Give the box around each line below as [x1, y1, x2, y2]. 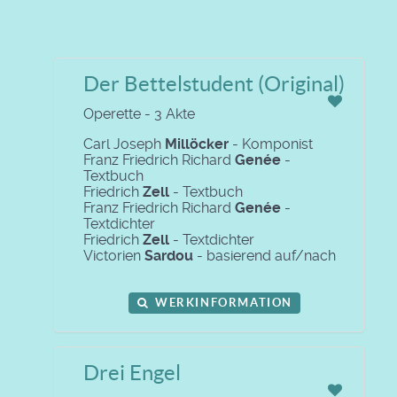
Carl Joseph [83, 135, 165, 152]
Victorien [83, 246, 144, 264]
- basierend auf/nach [193, 246, 336, 264]
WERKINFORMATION [151, 295, 293, 309]
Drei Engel [83, 360, 181, 385]
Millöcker [165, 135, 229, 152]
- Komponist [229, 135, 313, 152]
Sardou [144, 246, 193, 264]
